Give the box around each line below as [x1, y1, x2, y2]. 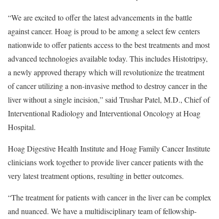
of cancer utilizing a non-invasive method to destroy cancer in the [8, 81, 207, 91]
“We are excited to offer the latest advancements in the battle [8, 12, 192, 22]
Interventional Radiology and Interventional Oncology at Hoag [8, 108, 200, 118]
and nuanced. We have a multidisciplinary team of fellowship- [8, 206, 197, 216]
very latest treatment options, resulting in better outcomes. [8, 171, 184, 181]
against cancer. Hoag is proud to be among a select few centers [8, 26, 200, 36]
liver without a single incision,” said [8, 94, 119, 105]
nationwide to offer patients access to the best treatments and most [8, 40, 210, 50]
